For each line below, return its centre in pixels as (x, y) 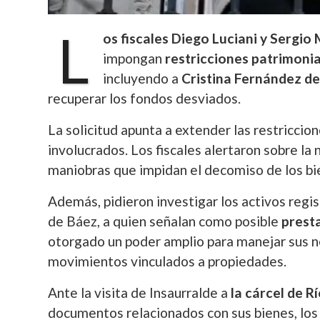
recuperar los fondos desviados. (144, 98)
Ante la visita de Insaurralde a (138, 292)
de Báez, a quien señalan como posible (165, 221)
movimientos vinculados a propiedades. (167, 261)
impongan (134, 58)
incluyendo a (142, 78)
